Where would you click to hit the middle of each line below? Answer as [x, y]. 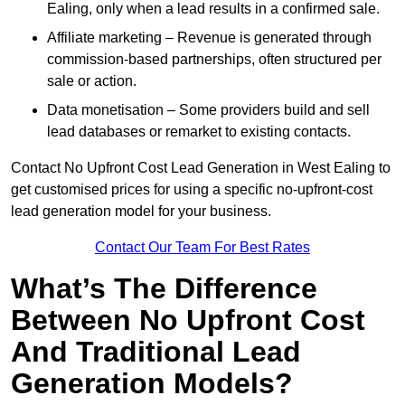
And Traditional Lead [156, 352]
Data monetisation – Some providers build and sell [208, 110]
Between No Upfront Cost [188, 320]
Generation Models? [152, 384]
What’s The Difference [164, 289]
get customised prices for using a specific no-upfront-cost [192, 190]
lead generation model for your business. [141, 212]
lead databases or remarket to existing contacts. [199, 132]
